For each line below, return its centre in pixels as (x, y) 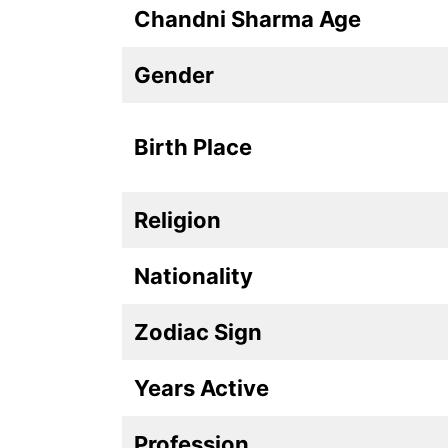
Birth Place (193, 146)
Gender (174, 74)
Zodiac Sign (198, 331)
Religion (177, 219)
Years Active (201, 387)
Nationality (193, 275)
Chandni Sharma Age (247, 18)
